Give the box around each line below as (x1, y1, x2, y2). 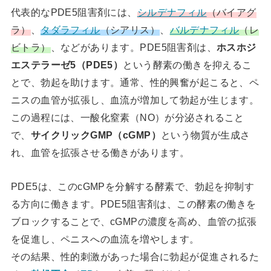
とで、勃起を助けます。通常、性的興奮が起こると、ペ (10, 77, 260, 88)
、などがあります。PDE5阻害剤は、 (50, 42, 217, 53)
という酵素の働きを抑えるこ (123, 59, 252, 71)
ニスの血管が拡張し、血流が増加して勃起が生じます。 (10, 94, 260, 106)
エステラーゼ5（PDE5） (10, 59, 123, 71)
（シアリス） (100, 24, 160, 36)
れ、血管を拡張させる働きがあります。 (10, 147, 190, 158)
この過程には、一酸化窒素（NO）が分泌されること (10, 112, 244, 123)
